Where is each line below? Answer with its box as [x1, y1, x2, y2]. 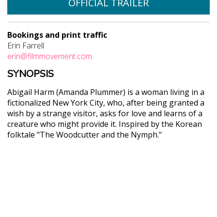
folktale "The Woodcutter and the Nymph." [7, 129, 162, 140]
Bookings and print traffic [7, 29, 107, 40]
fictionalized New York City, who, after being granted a [7, 97, 204, 108]
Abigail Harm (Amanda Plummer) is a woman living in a [7, 86, 204, 97]
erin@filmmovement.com [7, 50, 92, 62]
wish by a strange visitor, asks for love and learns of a [7, 108, 202, 119]
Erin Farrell [7, 40, 44, 51]
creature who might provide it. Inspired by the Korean [7, 118, 202, 129]
